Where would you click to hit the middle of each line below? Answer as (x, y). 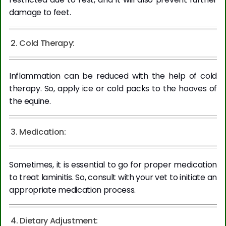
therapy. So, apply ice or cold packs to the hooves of (113, 89)
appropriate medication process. (73, 190)
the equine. (31, 101)
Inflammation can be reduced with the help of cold (113, 76)
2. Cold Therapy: (43, 43)
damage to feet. (41, 13)
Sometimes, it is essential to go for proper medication (113, 165)
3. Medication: (38, 132)
